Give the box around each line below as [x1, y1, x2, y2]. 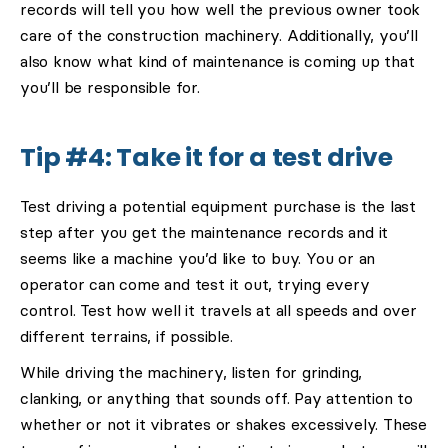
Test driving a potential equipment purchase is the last [20, 197, 416, 216]
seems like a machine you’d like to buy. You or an [20, 249, 376, 268]
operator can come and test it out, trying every [20, 275, 370, 294]
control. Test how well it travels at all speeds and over [20, 301, 417, 320]
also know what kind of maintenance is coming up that [20, 52, 415, 71]
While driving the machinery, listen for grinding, [20, 363, 363, 382]
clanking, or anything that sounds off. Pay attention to [20, 389, 413, 408]
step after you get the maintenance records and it [20, 223, 389, 242]
